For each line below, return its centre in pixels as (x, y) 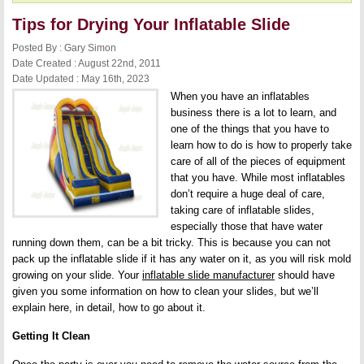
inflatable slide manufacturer (208, 275)
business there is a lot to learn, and (253, 113)
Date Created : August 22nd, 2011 (87, 63)
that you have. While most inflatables (258, 178)
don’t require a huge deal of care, (248, 194)
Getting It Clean (51, 336)
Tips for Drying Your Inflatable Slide (151, 24)
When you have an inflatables (240, 96)
